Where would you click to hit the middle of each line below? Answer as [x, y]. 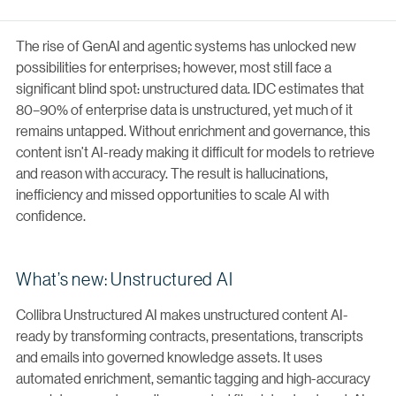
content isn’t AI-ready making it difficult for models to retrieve [195, 151]
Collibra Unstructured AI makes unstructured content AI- [182, 314]
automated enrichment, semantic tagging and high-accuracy [193, 377]
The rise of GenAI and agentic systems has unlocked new [186, 45]
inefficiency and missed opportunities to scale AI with [172, 194]
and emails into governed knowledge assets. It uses [169, 356]
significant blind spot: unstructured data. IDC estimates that [190, 88]
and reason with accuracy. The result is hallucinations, [172, 172]
